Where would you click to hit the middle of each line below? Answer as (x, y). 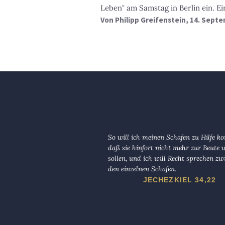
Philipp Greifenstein (150, 20)
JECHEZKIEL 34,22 (180, 180)
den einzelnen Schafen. (142, 168)
